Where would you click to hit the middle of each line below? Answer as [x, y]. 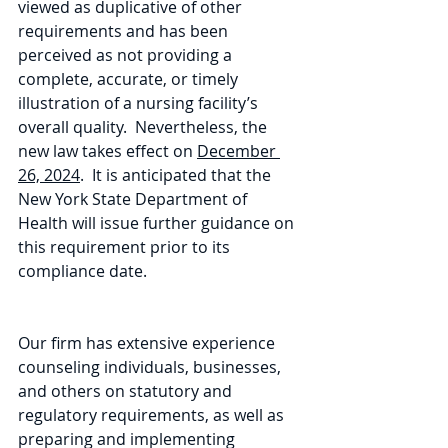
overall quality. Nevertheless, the [144, 127]
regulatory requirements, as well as [153, 415]
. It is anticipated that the [177, 175]
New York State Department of [134, 199]
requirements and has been [125, 31]
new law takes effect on [107, 151]
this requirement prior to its [126, 247]
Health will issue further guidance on [158, 223]
